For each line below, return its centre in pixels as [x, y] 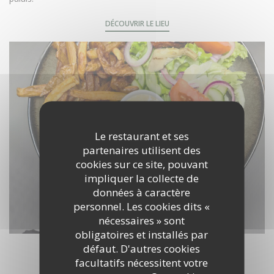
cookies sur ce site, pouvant [142, 164]
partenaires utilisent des [142, 150]
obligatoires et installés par [142, 234]
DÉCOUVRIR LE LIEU [137, 24]
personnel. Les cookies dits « [142, 206]
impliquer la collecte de [142, 178]
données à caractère [142, 192]
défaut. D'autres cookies [142, 248]
